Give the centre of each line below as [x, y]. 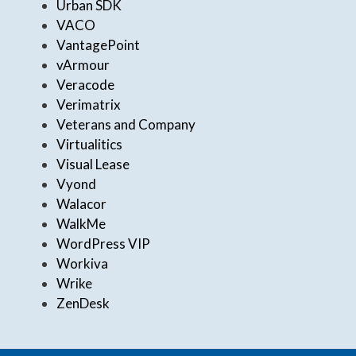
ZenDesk [83, 303]
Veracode [85, 84]
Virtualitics [89, 144]
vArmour [83, 64]
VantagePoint [98, 44]
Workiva [82, 263]
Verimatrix [89, 104]
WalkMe [81, 223]
